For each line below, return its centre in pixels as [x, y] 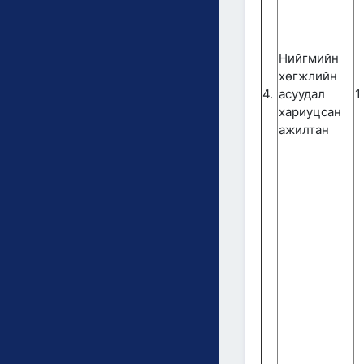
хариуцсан [310, 112]
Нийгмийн [309, 58]
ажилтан [304, 130]
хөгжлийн [308, 76]
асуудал [302, 94]
